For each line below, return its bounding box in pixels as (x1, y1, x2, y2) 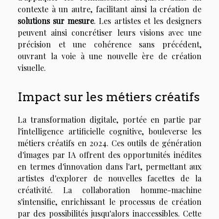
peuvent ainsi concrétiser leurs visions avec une (18, 27, 201, 38)
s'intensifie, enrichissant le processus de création (18, 196, 201, 207)
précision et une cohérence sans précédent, (18, 39, 201, 50)
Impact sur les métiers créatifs (18, 89, 200, 104)
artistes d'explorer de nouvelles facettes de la (18, 173, 201, 183)
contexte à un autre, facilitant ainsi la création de (18, 4, 201, 15)
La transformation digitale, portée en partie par (18, 114, 201, 125)
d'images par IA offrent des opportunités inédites (18, 149, 201, 160)
